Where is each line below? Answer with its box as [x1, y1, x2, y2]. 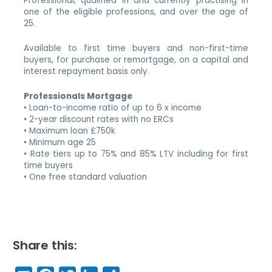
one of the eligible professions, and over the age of [24, 6, 248, 18]
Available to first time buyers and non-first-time [24, 42, 248, 55]
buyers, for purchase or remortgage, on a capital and [24, 54, 248, 66]
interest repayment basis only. [24, 66, 150, 78]
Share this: [13, 237, 77, 254]
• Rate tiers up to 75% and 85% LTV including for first [24, 148, 248, 160]
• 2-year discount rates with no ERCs [24, 114, 174, 126]
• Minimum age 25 [24, 137, 97, 149]
